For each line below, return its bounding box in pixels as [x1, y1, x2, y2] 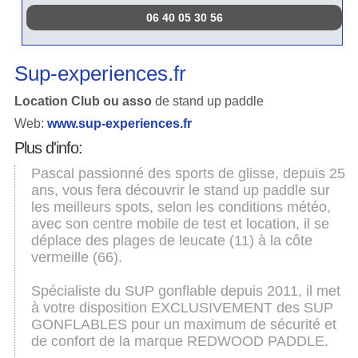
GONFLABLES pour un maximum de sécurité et [30, 316, 336, 332]
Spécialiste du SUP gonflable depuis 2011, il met [30, 283, 340, 299]
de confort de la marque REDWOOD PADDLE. [30, 333, 328, 349]
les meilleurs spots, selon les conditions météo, [30, 199, 331, 215]
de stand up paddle [154, 94, 264, 108]
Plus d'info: [14, 139, 82, 157]
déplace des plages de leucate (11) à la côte [30, 233, 312, 249]
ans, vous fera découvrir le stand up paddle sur [30, 182, 330, 198]
